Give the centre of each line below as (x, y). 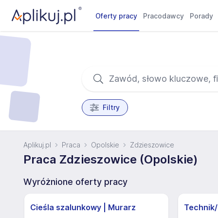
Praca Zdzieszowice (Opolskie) (110, 159)
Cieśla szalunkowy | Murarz (83, 207)
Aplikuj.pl (37, 145)
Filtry (111, 107)
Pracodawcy (164, 16)
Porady (202, 16)
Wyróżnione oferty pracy (75, 182)
